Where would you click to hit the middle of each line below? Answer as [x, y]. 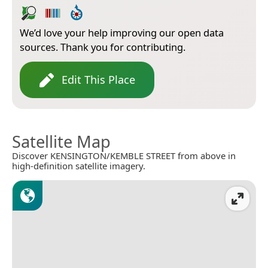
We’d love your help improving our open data [122, 33]
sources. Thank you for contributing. [103, 47]
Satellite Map [61, 142]
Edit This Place [98, 80]
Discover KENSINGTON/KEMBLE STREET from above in [124, 156]
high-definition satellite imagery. [79, 166]
